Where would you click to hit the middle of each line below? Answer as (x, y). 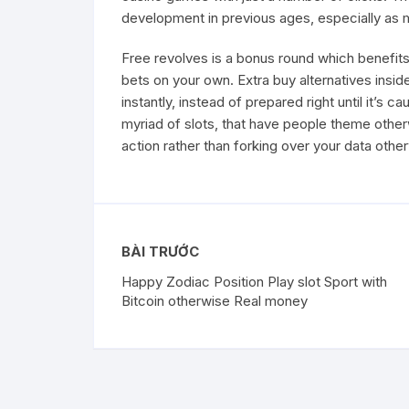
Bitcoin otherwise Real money (215, 301)
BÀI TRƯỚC (160, 252)
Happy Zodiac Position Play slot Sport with (254, 282)
